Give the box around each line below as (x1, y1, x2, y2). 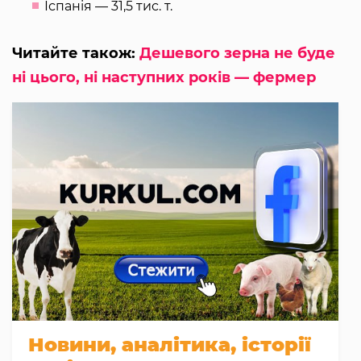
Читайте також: (12, 44, 139, 63)
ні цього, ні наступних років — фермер (12, 68, 316, 87)
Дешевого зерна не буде (139, 44, 335, 63)
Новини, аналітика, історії (28, 332, 311, 356)
